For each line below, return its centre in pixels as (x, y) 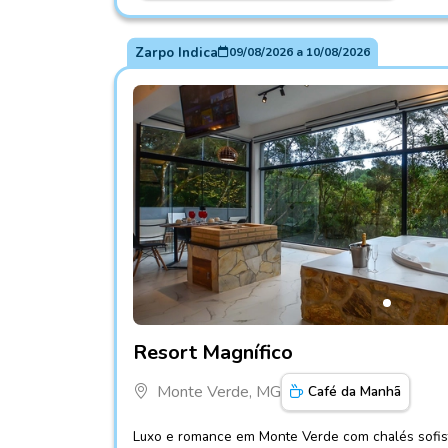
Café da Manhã (354, 391)
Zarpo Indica (176, 52)
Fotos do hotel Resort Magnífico (245, 335)
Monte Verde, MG (219, 391)
